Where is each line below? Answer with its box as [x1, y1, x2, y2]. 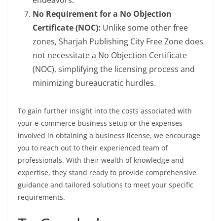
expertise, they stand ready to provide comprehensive [18, 168, 196, 178]
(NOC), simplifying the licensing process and [33, 64, 195, 75]
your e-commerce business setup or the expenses [18, 118, 183, 128]
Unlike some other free [103, 22, 188, 34]
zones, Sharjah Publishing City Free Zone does [33, 36, 203, 47]
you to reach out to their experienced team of [18, 143, 168, 153]
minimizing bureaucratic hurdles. [33, 77, 158, 89]
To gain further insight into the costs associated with [18, 106, 192, 116]
